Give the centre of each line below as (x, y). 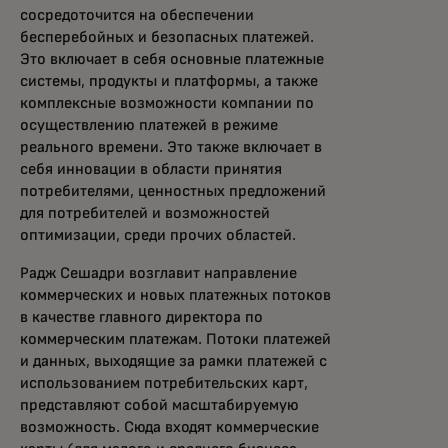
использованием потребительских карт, (164, 383)
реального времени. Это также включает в (171, 147)
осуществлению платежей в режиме (149, 125)
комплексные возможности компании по (167, 103)
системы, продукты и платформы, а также (169, 81)
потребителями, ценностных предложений (173, 191)
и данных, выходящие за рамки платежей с (173, 361)
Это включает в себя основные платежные (172, 59)
